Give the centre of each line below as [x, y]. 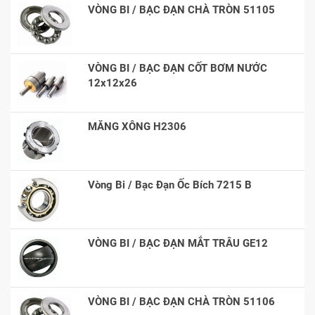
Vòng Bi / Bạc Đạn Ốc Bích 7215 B [170, 185]
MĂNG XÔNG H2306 [137, 126]
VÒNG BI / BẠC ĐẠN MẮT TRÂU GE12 [178, 243]
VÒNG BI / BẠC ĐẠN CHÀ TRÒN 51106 [181, 301]
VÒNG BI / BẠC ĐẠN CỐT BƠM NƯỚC [178, 68]
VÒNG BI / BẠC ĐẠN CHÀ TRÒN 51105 [181, 9]
